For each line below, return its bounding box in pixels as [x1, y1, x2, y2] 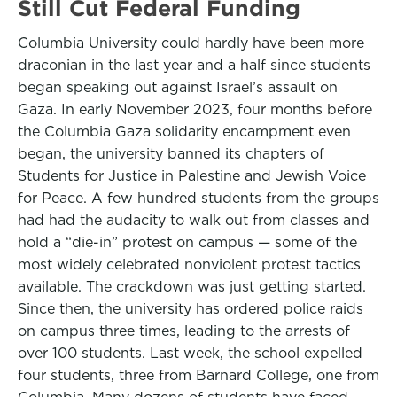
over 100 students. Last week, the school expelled [18, 345, 362, 362]
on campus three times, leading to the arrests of [18, 323, 350, 339]
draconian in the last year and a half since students [18, 57, 370, 74]
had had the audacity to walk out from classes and [18, 212, 370, 229]
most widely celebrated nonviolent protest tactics [18, 256, 361, 273]
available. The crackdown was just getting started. [18, 278, 366, 295]
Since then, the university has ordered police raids [18, 300, 363, 317]
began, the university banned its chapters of [18, 145, 324, 162]
